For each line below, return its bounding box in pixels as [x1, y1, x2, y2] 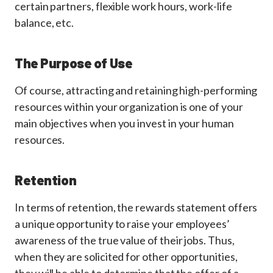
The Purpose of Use [15, 55, 133, 71]
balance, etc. [15, 16, 74, 29]
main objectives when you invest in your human [15, 116, 234, 130]
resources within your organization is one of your [15, 100, 243, 113]
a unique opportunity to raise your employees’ [15, 217, 230, 230]
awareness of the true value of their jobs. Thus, [15, 233, 235, 247]
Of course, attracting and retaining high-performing [15, 83, 258, 97]
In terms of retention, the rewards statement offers [15, 200, 258, 214]
